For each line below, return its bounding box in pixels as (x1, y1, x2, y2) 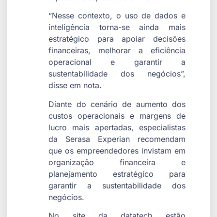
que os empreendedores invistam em (48, 145, 186, 155)
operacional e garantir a (48, 57, 186, 67)
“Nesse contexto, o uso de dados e (48, 11, 186, 21)
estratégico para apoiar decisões (48, 34, 186, 44)
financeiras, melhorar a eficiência (48, 46, 186, 56)
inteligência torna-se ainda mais (48, 22, 186, 32)
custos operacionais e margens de (48, 110, 186, 121)
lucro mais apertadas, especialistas (48, 122, 186, 132)
